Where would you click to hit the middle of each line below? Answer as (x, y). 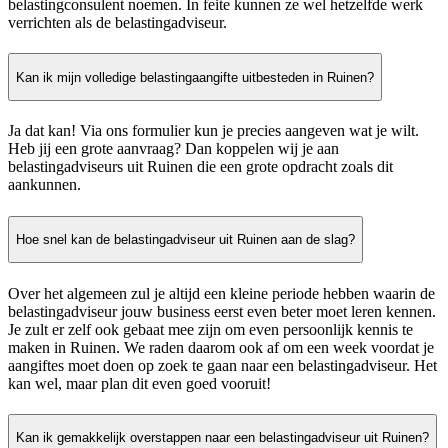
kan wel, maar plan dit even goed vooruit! (139, 383)
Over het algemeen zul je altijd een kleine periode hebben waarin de (221, 293)
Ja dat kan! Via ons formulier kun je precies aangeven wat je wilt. (213, 131)
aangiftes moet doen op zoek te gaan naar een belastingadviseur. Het (222, 365)
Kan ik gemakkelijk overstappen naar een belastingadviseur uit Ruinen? (222, 438)
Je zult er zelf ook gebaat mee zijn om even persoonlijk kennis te (210, 329)
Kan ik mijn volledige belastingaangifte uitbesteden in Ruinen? (195, 77)
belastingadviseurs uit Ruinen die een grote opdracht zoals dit (200, 167)
